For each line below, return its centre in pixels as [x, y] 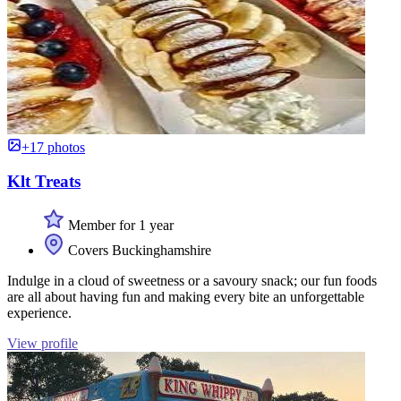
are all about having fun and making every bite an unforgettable [186, 297]
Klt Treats [44, 182]
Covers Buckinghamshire [138, 251]
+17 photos [53, 147]
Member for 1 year [119, 226]
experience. [39, 313]
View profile [43, 344]
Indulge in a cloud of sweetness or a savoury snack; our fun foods [192, 281]
